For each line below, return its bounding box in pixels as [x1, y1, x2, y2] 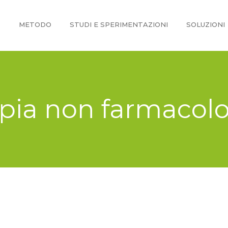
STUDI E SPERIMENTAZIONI [70, 20, 168, 28]
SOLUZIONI [186, 20, 225, 28]
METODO [19, 20, 51, 28]
